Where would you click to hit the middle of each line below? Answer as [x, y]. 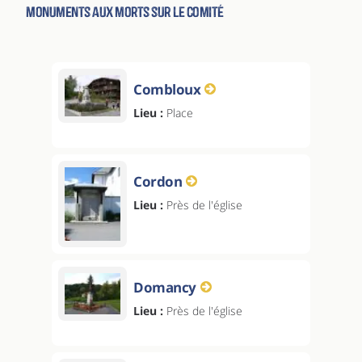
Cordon [158, 181]
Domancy [165, 288]
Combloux [167, 89]
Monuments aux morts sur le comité [125, 13]
